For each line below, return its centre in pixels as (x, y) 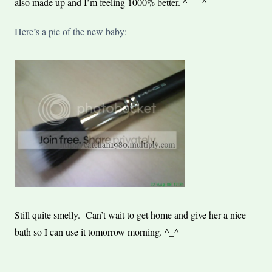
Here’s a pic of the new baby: (71, 32)
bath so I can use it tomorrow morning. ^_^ (97, 232)
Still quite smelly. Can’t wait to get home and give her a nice (130, 215)
